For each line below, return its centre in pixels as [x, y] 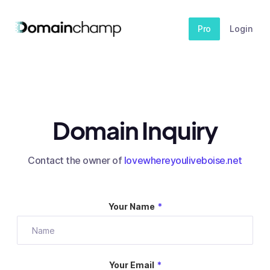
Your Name [131, 206]
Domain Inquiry [135, 130]
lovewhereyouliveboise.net [183, 160]
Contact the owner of [76, 160]
